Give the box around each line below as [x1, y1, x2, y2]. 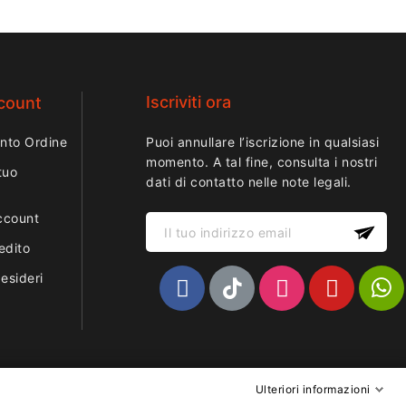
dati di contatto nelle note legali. [146, 174, 352, 190]
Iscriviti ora [146, 92, 232, 112]
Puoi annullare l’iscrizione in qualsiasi [146, 134, 380, 150]
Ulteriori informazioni [255, 382, 371, 396]
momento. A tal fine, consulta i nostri [146, 154, 378, 170]
